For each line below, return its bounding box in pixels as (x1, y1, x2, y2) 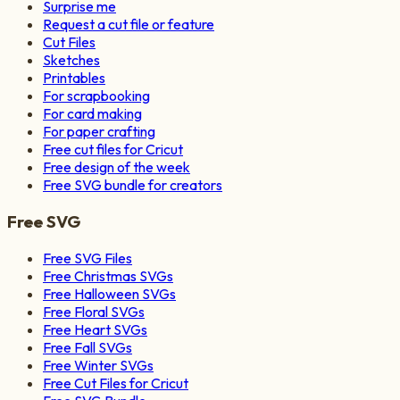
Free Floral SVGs (43, 302, 145, 321)
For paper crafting (43, 122, 155, 141)
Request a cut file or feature (43, 15, 214, 34)
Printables (43, 69, 105, 87)
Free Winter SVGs (43, 355, 154, 374)
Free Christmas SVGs (43, 266, 173, 285)
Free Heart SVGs (43, 320, 147, 338)
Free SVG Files (43, 248, 132, 267)
